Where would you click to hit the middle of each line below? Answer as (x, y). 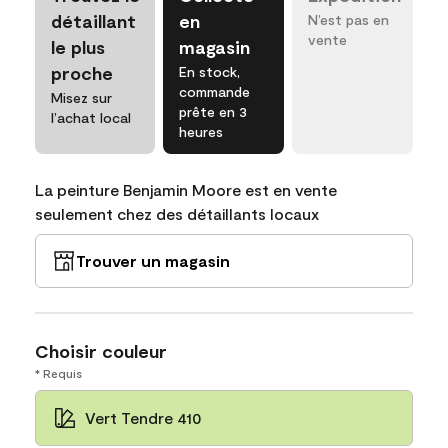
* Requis (58, 372)
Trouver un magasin (153, 260)
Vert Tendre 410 (143, 417)
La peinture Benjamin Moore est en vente (186, 189)
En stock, (210, 71)
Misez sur (81, 97)
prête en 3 (213, 111)
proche (82, 72)
